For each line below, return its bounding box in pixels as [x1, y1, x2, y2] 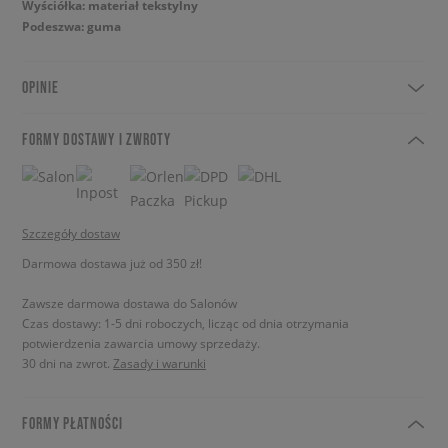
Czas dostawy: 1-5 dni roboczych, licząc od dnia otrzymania [22, 315, 349, 331]
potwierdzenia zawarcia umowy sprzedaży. [22, 335, 260, 351]
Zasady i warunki [113, 355, 206, 371]
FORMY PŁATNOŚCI [22, 414, 123, 432]
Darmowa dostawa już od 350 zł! [22, 255, 202, 271]
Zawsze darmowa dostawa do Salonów [22, 295, 237, 311]
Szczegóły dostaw [22, 225, 120, 241]
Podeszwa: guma [22, 18, 121, 35]
